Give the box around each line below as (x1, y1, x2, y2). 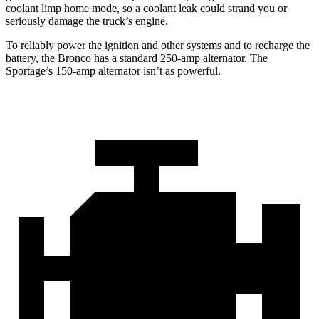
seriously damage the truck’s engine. (6, 15, 168, 28)
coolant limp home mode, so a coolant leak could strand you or (6, 2, 287, 15)
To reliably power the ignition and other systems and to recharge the (6, 39, 310, 52)
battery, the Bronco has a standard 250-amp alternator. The (6, 52, 268, 65)
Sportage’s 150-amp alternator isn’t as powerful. (6, 65, 221, 78)
